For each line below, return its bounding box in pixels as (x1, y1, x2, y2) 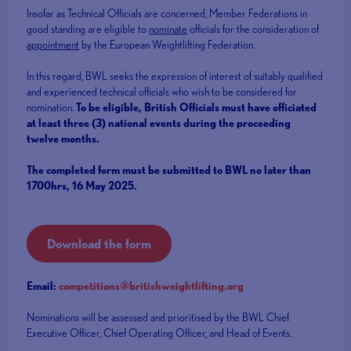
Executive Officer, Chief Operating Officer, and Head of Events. (27, 327, 292, 340)
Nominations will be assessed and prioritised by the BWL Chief (27, 311, 290, 324)
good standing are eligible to (27, 23, 150, 36)
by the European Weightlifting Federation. (79, 38, 255, 52)
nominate (149, 23, 188, 36)
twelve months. (27, 132, 100, 146)
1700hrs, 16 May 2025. (27, 179, 138, 193)
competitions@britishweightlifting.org (59, 280, 244, 293)
